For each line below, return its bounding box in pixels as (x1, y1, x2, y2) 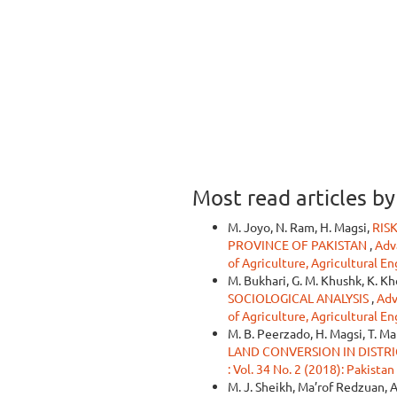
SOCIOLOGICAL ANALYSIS (228, 290, 371, 306)
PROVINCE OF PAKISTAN (228, 237, 370, 253)
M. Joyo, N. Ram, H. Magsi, (228, 219, 372, 235)
